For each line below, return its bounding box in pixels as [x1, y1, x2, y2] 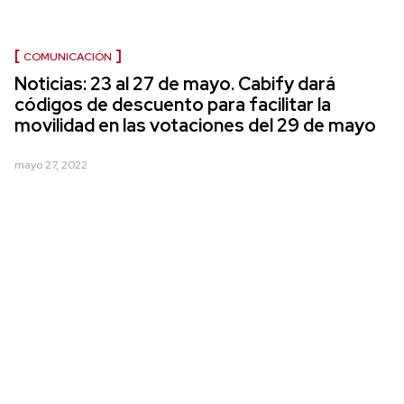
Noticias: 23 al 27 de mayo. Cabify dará [14, 72, 335, 96]
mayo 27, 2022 [14, 158, 87, 173]
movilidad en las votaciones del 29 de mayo [14, 114, 376, 138]
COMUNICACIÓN [23, 50, 112, 65]
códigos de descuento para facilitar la [14, 93, 331, 117]
